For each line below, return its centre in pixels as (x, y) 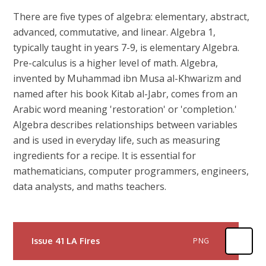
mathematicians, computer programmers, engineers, (131, 171)
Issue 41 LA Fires (65, 241)
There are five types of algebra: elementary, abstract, (132, 17)
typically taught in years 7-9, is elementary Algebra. (126, 48)
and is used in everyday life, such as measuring (117, 140)
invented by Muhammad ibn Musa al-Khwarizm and (127, 79)
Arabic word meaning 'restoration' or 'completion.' (125, 110)
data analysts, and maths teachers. (90, 187)
